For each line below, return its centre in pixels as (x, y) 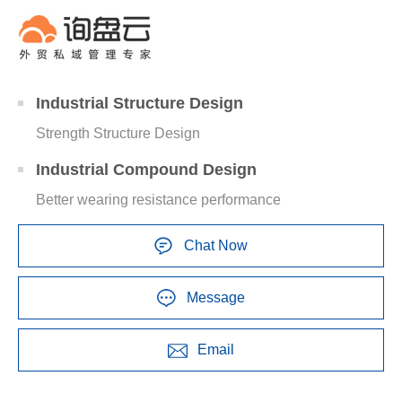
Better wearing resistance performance (158, 200)
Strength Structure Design (118, 134)
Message (216, 298)
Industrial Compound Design (146, 170)
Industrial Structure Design (140, 104)
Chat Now (216, 246)
